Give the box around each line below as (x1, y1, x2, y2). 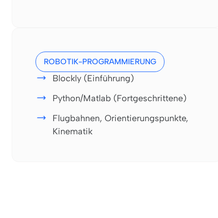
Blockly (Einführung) (53, 73, 134, 84)
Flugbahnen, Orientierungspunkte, (53, 112, 188, 124)
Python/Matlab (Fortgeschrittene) (53, 92, 186, 104)
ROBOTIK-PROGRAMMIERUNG (44, 56, 156, 66)
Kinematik (53, 126, 92, 137)
